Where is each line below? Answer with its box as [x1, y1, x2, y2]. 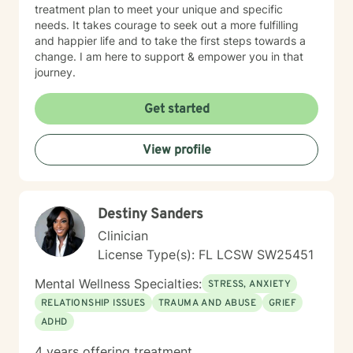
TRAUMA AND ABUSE [158, 297, 257, 310]
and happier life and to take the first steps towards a [35, 34, 306, 47]
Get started [143, 102, 210, 117]
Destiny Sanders [98, 206, 203, 224]
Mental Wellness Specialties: [35, 276, 202, 292]
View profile [142, 143, 211, 158]
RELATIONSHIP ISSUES [41, 297, 146, 310]
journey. [35, 65, 76, 79]
